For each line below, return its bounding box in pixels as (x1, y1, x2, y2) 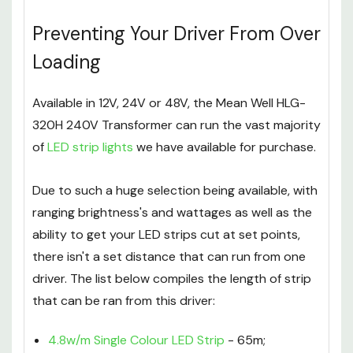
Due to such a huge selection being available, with (32, 182, 318, 199)
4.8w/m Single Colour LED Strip (48, 332, 225, 349)
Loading (32, 50, 101, 75)
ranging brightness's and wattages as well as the (32, 204, 312, 221)
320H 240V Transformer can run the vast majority (32, 117, 321, 134)
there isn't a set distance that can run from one (32, 248, 306, 266)
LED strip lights (47, 139, 133, 156)
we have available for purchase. (133, 139, 316, 156)
